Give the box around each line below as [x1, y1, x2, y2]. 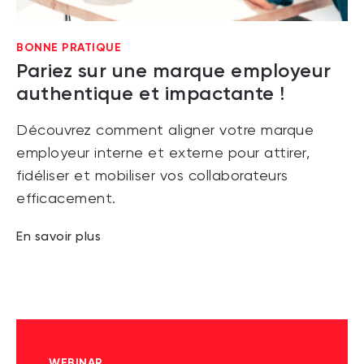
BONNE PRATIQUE [16, 41, 121, 55]
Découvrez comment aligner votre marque [16, 123, 314, 139]
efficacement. [16, 192, 116, 207]
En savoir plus [16, 228, 101, 245]
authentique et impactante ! [16, 81, 285, 106]
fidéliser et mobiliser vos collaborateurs [16, 169, 288, 184]
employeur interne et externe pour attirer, [16, 146, 310, 162]
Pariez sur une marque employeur [16, 58, 331, 83]
